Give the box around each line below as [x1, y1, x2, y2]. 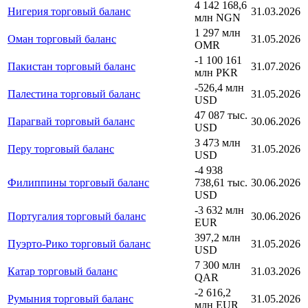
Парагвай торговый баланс [8, 115, 135, 127]
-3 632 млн [195, 203, 244, 216]
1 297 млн [195, 26, 241, 38]
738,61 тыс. [195, 176, 247, 188]
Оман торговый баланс [8, 32, 116, 45]
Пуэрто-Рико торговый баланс [8, 237, 151, 250]
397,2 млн [195, 231, 241, 243]
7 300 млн [195, 258, 241, 271]
